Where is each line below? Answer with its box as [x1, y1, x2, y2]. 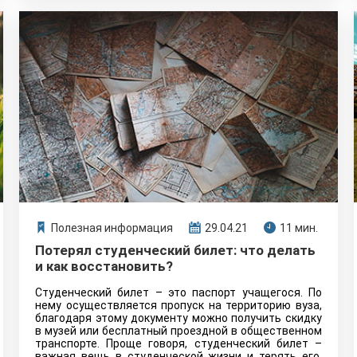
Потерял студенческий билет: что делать [35, 242, 316, 258]
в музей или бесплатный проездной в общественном [35, 324, 322, 337]
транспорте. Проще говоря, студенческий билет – [35, 337, 322, 350]
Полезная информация [51, 222, 173, 234]
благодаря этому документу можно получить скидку [35, 312, 322, 324]
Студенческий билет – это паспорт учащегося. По [35, 286, 322, 299]
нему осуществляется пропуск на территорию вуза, [35, 299, 322, 312]
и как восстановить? [35, 258, 173, 274]
